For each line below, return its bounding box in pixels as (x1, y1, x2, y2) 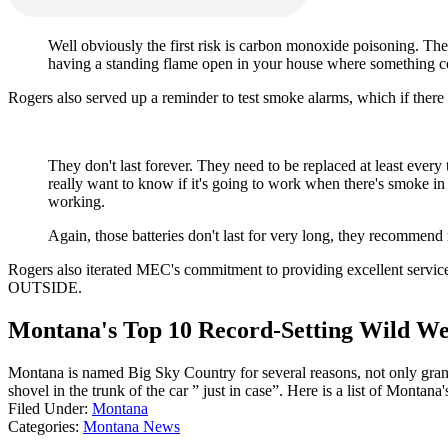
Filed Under (8, 400, 84, 418)
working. (48, 193, 105, 211)
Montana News (83, 418, 180, 436)
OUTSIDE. (8, 279, 82, 297)
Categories (8, 418, 75, 436)
